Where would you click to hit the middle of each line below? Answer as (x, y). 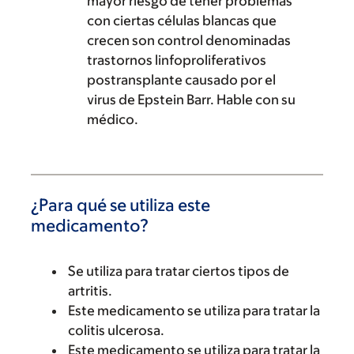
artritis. (90, 291)
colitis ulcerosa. (116, 330)
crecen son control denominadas (189, 40)
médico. (113, 119)
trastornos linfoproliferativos (177, 60)
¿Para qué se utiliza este (121, 205)
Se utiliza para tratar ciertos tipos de (179, 271)
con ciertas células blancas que (182, 21)
